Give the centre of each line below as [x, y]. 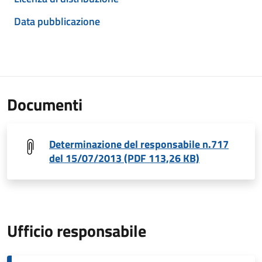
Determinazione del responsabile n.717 [139, 144]
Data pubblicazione [57, 21]
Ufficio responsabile [77, 231]
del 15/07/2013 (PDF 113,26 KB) [124, 158]
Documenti [45, 104]
